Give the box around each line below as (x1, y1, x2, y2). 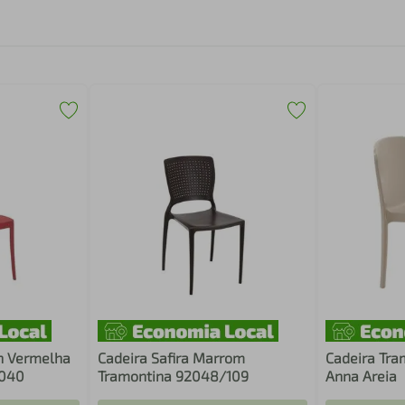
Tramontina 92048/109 (98, 367, 250, 384)
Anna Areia (325, 367, 397, 384)
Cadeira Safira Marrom (98, 349, 246, 366)
